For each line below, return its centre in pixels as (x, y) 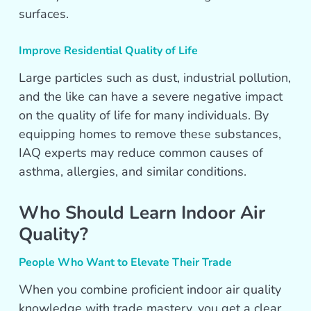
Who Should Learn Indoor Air (142, 213)
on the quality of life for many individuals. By (144, 116)
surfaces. (44, 14)
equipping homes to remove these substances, (150, 134)
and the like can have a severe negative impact (151, 97)
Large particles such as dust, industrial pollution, (155, 78)
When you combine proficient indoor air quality (150, 290)
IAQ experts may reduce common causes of (141, 153)
